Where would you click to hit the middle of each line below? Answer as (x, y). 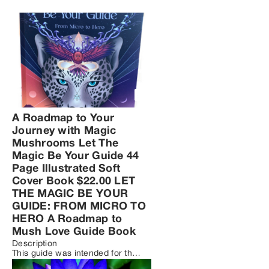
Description (35, 244)
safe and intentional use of (65, 263)
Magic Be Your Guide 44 (76, 156)
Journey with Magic (64, 131)
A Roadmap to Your (63, 119)
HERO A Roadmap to (67, 219)
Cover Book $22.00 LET (74, 182)
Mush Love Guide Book (74, 232)
